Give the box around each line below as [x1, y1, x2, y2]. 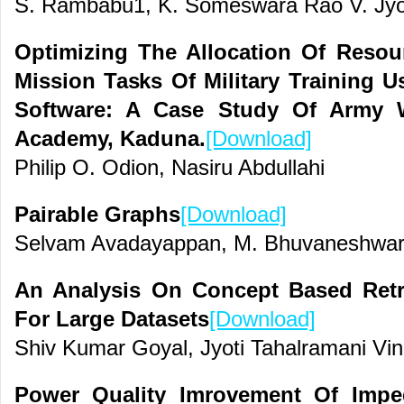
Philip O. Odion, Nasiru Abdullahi [14, 156, 325, 179]
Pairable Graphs [14, 203, 180, 226]
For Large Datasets [14, 308, 209, 331]
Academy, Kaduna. [14, 127, 206, 151]
